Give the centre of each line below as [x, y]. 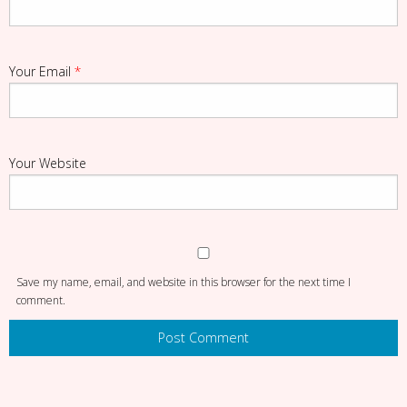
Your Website [48, 163]
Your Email [42, 71]
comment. [41, 300]
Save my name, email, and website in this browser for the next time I [184, 282]
